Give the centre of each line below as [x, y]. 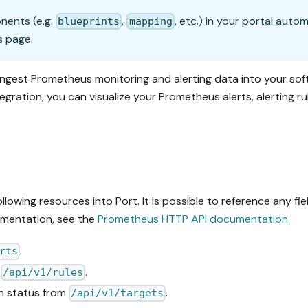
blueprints [89, 22]
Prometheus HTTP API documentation [193, 219]
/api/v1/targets [118, 293]
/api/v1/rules [43, 273]
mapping [151, 22]
